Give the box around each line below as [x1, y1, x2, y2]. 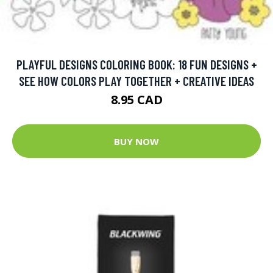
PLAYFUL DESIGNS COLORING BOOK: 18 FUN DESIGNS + [16, 57, 257, 73]
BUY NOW [114, 135, 159, 147]
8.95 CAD [110, 91, 163, 108]
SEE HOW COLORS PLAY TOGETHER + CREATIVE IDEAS [19, 73, 254, 89]
